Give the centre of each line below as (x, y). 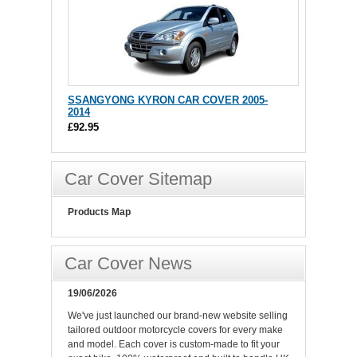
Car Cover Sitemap (138, 179)
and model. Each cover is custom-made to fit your (174, 345)
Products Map (99, 212)
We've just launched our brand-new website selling (178, 316)
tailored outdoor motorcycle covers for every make (175, 330)
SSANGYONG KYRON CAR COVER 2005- (168, 100)
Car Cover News (128, 264)
